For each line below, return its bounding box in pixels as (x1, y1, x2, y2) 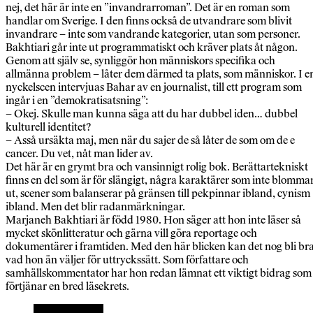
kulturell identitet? (6, 120, 91, 134)
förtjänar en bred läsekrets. (6, 279, 129, 293)
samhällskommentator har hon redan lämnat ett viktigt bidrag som (6, 266, 312, 280)
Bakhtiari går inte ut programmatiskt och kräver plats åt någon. (6, 41, 298, 54)
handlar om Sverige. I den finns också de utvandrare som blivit (6, 14, 292, 28)
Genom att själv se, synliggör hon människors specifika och (6, 54, 275, 68)
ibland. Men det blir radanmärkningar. (6, 200, 185, 214)
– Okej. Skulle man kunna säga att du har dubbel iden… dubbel (6, 107, 298, 121)
